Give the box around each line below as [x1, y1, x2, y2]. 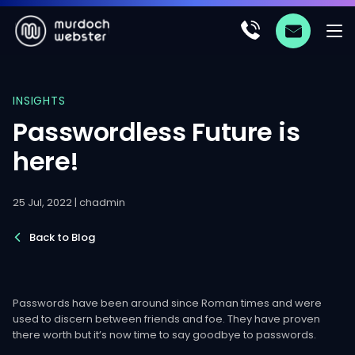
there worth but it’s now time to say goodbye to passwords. [13, 327, 316, 342]
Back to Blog [27, 230, 95, 245]
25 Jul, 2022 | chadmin [13, 195, 125, 210]
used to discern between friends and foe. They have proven [13, 311, 320, 326]
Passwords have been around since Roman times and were [13, 296, 322, 311]
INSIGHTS [13, 93, 66, 109]
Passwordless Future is [13, 114, 300, 150]
